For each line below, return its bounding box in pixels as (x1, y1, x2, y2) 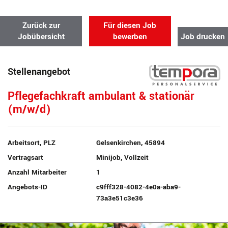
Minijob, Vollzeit (96, 153, 149, 162)
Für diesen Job (103, 20, 157, 31)
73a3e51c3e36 (96, 193, 144, 203)
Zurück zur (22, 20, 60, 31)
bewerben (112, 31, 147, 42)
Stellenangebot (8, 65, 70, 78)
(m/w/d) (8, 102, 51, 118)
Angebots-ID (8, 182, 47, 192)
